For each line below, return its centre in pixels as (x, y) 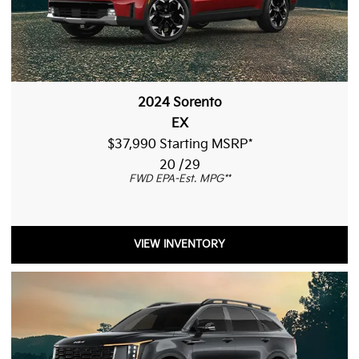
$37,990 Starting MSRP (177, 144)
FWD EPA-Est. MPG (176, 178)
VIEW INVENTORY (179, 244)
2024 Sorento (179, 103)
